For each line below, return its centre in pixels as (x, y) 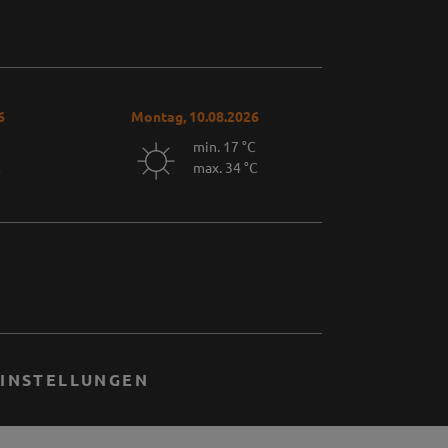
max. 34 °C (225, 167)
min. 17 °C (224, 146)
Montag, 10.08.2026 (195, 115)
